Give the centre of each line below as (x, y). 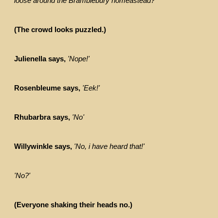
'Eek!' (91, 88)
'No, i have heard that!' (109, 147)
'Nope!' (79, 59)
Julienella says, (40, 59)
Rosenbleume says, (47, 88)
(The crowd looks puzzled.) (60, 30)
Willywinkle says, (43, 147)
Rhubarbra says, (42, 118)
